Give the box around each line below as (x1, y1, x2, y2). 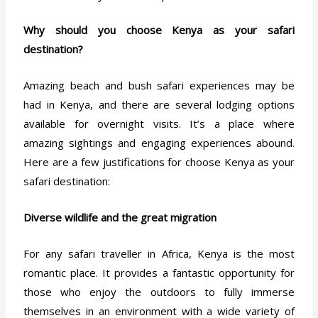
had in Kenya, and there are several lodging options (23, 97, 295, 112)
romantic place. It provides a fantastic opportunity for (23, 265, 295, 280)
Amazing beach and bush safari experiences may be (23, 78, 295, 93)
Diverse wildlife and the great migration (23, 210, 217, 225)
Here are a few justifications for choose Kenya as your (23, 155, 295, 170)
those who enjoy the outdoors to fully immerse (23, 285, 295, 300)
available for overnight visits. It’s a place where (23, 116, 295, 131)
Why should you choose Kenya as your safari (23, 23, 295, 38)
